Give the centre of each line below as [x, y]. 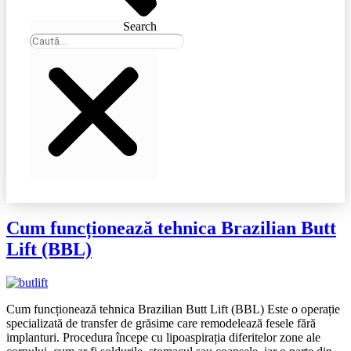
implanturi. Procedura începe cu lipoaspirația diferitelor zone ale [163, 338]
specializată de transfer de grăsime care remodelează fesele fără [161, 324]
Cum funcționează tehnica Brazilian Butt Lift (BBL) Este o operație [173, 309]
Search [140, 27]
